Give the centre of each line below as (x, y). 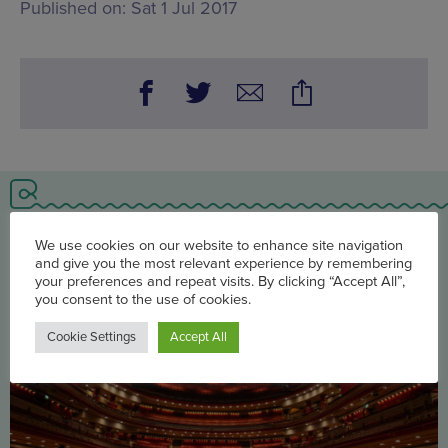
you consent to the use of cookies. (143, 353)
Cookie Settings (91, 390)
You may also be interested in (224, 245)
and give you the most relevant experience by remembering (223, 317)
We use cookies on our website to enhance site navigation (219, 299)
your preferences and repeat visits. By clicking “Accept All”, (220, 335)
